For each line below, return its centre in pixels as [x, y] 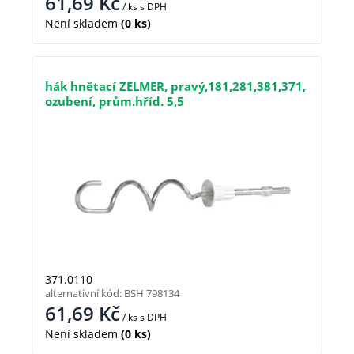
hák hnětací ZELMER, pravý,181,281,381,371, [175, 87]
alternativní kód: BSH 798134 [112, 294]
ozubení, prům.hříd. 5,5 [115, 102]
